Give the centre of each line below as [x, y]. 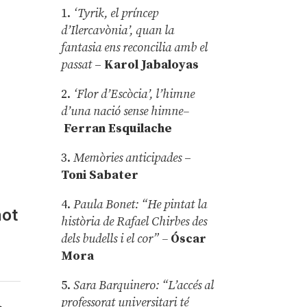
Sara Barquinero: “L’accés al [144, 285]
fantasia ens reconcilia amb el [135, 47]
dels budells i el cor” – [115, 238]
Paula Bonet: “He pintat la [140, 204]
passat [78, 64]
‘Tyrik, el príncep [116, 13]
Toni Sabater [100, 175]
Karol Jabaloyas [152, 64]
